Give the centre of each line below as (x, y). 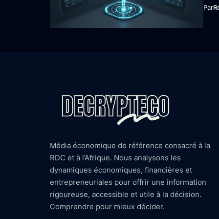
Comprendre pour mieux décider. (107, 207)
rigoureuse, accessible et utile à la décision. (126, 195)
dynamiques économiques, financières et (121, 170)
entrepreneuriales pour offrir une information (128, 182)
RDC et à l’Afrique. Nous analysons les (115, 158)
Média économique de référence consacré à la (130, 146)
